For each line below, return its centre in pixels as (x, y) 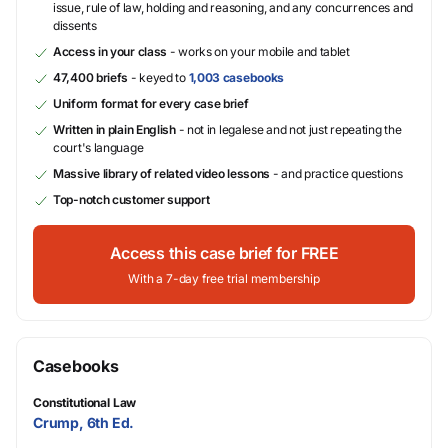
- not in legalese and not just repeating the (288, 129)
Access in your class (110, 51)
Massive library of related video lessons (162, 173)
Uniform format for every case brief (151, 103)
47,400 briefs (91, 77)
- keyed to (158, 77)
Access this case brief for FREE (224, 252)
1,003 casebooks (236, 77)
